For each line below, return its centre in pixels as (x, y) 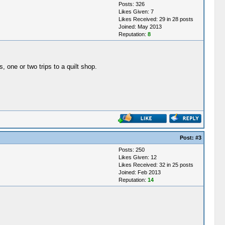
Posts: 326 (131, 4)
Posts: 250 (131, 150)
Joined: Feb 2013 (139, 172)
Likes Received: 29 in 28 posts (156, 19)
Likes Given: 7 (136, 12)
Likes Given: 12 (137, 157)
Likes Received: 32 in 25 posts (156, 165)
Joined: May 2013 (140, 27)
